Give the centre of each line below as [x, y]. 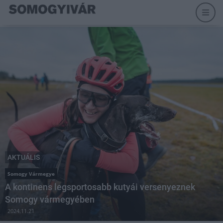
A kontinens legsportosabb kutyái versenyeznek [100, 187]
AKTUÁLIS [24, 157]
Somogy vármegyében [50, 199]
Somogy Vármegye [31, 174]
